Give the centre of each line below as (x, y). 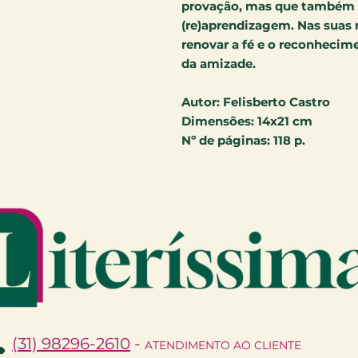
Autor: (202, 101)
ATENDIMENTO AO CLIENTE (223, 345)
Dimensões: (218, 121)
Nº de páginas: (227, 140)
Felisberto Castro (276, 101)
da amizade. (219, 63)
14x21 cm (283, 121)
